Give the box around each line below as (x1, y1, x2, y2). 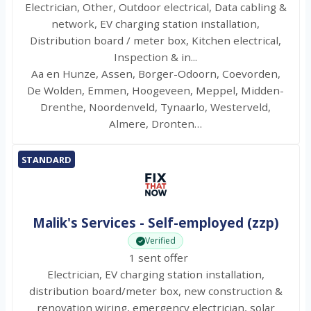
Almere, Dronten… (109, 117, 202, 131)
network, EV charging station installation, (51, 17, 260, 31)
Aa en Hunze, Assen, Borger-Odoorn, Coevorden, (31, 67, 280, 81)
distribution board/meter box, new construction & (28, 284, 283, 299)
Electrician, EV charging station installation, (47, 267, 264, 282)
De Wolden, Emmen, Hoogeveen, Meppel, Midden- (27, 83, 284, 98)
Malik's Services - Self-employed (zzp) (32, 214, 279, 232)
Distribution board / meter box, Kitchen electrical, (30, 33, 281, 48)
